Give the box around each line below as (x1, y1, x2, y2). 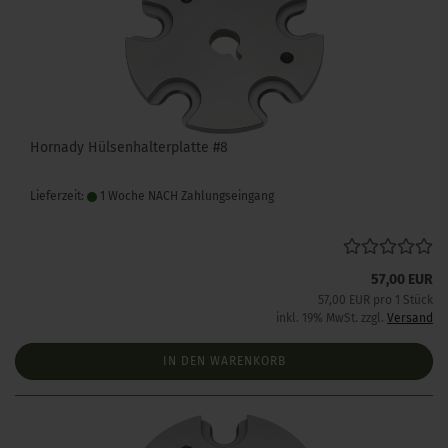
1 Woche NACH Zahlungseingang (97, 189, 274, 203)
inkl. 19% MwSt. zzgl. (276, 311, 387, 325)
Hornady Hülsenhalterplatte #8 (30, 139, 228, 156)
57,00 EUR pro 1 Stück (318, 293, 433, 307)
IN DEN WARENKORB (162, 354, 286, 368)
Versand (387, 311, 433, 325)
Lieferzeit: (30, 189, 87, 203)
